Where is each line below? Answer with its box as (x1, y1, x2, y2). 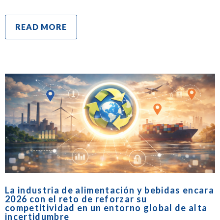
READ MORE (15, 22, 67, 32)
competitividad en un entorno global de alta (5, 202, 208, 213)
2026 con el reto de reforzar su (5, 193, 147, 204)
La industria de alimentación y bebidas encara (5, 184, 215, 195)
